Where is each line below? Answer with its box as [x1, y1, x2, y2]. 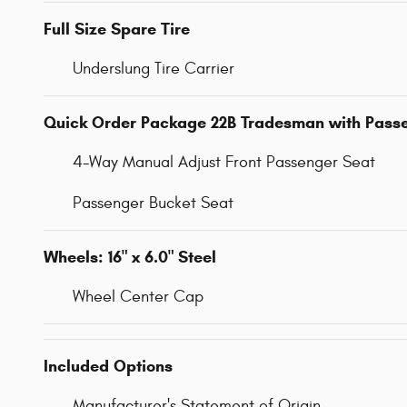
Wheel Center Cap [73, 286, 203, 306]
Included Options [44, 355, 173, 376]
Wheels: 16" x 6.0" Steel [44, 246, 216, 267]
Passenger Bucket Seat [73, 193, 233, 213]
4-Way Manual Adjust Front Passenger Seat [73, 152, 375, 172]
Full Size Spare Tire [44, 18, 190, 39]
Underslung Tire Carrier [73, 58, 234, 78]
